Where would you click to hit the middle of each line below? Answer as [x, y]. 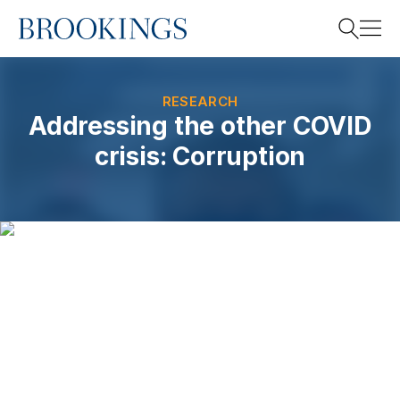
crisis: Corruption [200, 156]
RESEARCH [200, 101]
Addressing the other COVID [200, 126]
